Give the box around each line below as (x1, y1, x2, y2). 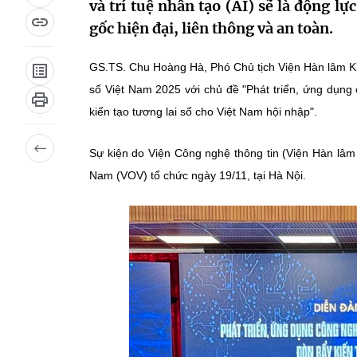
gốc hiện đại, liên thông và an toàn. (89, 19, 333, 37)
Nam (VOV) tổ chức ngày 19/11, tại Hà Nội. (89, 169, 306, 182)
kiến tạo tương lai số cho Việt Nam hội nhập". (89, 105, 317, 118)
